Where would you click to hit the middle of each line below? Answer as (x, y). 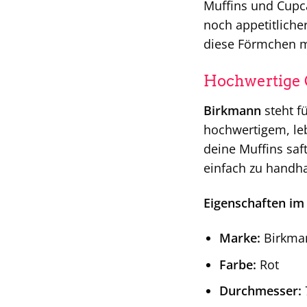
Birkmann (232, 111)
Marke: (240, 237)
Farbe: (237, 264)
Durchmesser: (260, 291)
